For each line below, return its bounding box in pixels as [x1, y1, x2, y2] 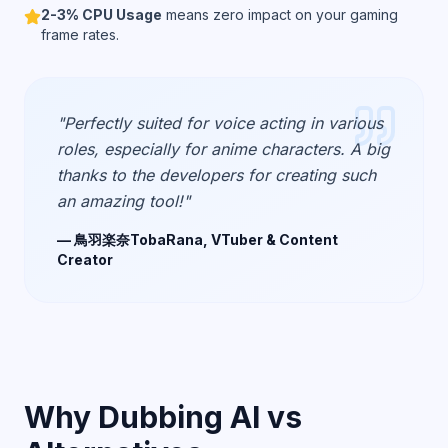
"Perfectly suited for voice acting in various [57, 113, 383, 133]
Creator [57, 251, 113, 268]
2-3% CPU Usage [41, 6, 163, 23]
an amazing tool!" [57, 191, 190, 211]
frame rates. [41, 26, 120, 43]
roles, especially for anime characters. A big [57, 139, 390, 159]
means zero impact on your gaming [162, 6, 399, 23]
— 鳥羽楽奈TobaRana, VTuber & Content [57, 231, 338, 248]
